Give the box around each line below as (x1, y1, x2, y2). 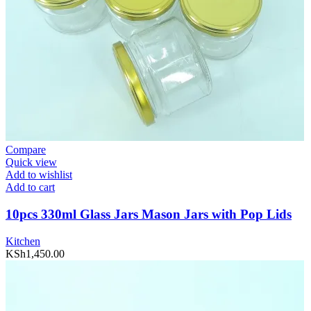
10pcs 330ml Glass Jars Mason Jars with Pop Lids (6, 207, 292, 222)
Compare (6, 144, 46, 156)
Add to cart (6, 181, 55, 194)
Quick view (6, 156, 57, 169)
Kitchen (6, 235, 40, 247)
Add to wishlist (6, 169, 72, 181)
